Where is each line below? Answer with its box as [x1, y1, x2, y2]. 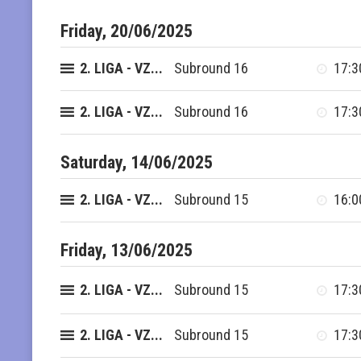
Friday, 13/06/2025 [60, 239, 193, 260]
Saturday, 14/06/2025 [60, 151, 213, 172]
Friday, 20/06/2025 [60, 20, 193, 41]
